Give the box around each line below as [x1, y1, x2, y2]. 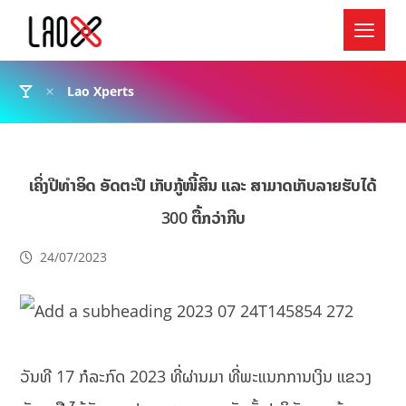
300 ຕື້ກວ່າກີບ [160, 207, 246, 228]
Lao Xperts [67, 82, 135, 100]
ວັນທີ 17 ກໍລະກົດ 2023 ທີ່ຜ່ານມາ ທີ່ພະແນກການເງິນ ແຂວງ [20, 365, 372, 387]
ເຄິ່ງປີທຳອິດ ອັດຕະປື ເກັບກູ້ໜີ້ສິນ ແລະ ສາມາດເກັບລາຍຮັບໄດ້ [29, 174, 377, 196]
